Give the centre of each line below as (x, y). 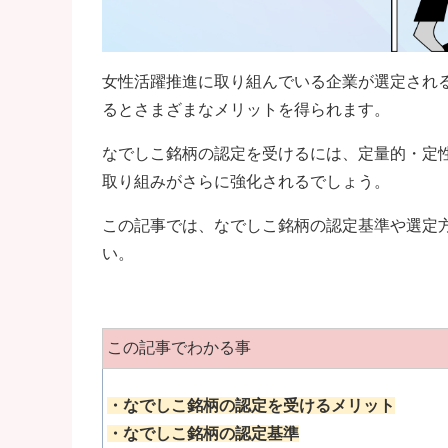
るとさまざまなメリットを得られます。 (246, 109)
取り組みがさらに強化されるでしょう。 (246, 181)
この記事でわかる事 (179, 347)
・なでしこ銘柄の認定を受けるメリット (251, 405)
